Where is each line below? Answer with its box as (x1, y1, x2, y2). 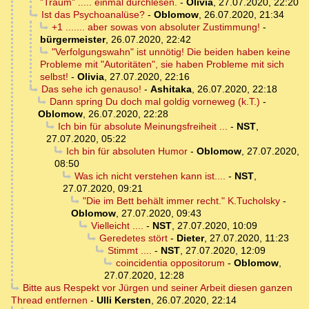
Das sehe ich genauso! (41, 83, 141, 95)
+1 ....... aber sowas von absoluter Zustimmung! (51, 21, 260, 33)
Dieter (176, 232, 204, 244)
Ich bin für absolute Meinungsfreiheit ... (57, 121, 228, 132)
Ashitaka (150, 83, 192, 95)
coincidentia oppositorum (115, 257, 225, 269)
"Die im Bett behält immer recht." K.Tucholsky (82, 195, 280, 207)
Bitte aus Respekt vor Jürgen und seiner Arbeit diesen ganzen (22, 282, 292, 294)
